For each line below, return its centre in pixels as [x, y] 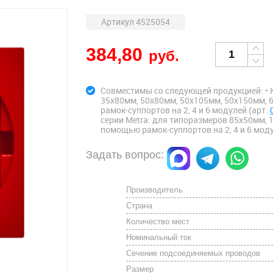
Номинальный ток [159, 237]
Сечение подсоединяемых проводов [193, 253]
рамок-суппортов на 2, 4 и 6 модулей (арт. [186, 110]
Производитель [155, 190]
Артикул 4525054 [136, 22]
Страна [140, 206]
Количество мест [158, 222]
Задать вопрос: [125, 155]
